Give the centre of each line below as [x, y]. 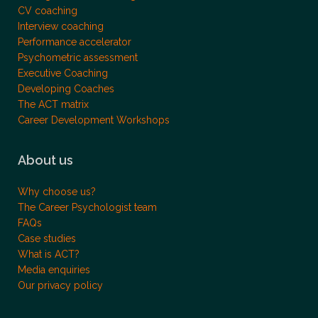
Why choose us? [57, 192]
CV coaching [48, 11]
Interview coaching [61, 26]
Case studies [47, 238]
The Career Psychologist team [87, 207]
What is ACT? [49, 254]
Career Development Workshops [94, 120]
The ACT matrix [53, 104]
